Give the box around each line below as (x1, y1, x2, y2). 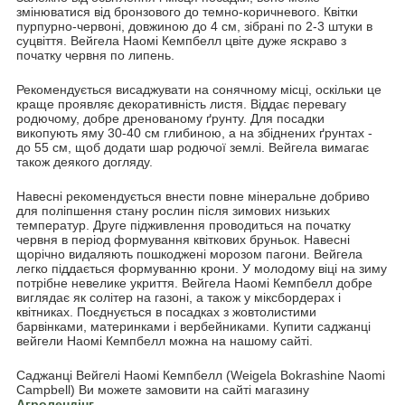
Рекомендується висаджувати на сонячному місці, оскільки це (16, 82, 381, 98)
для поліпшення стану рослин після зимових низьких (16, 203, 330, 219)
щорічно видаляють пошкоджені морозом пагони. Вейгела (16, 247, 363, 262)
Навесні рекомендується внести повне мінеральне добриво (16, 189, 370, 204)
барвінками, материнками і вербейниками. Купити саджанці (16, 319, 371, 334)
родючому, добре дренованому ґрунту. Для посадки (16, 111, 325, 127)
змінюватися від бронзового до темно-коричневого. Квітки (16, 5, 358, 20)
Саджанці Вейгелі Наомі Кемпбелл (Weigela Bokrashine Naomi (16, 368, 385, 383)
